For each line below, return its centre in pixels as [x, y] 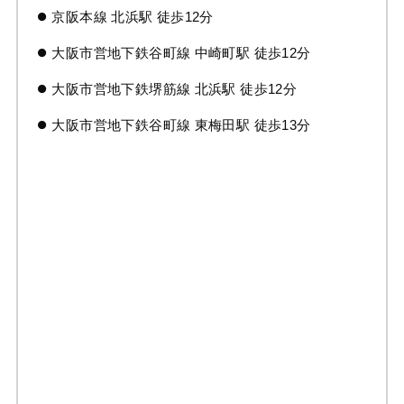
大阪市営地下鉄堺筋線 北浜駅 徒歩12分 [174, 88]
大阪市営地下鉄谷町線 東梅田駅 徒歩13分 [181, 124]
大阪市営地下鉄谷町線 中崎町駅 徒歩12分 [181, 53]
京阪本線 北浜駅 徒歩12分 [133, 17]
